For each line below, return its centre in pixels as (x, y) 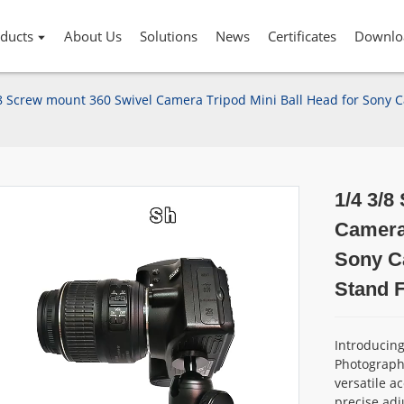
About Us (93, 36)
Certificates (303, 36)
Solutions (169, 36)
